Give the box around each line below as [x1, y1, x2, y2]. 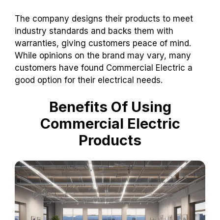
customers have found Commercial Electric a [15, 62, 192, 73]
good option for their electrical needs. [15, 75, 163, 85]
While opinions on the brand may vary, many [15, 50, 191, 60]
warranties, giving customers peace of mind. [15, 38, 191, 48]
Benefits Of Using [49, 98, 171, 116]
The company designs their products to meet [15, 13, 193, 24]
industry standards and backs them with [15, 26, 173, 36]
